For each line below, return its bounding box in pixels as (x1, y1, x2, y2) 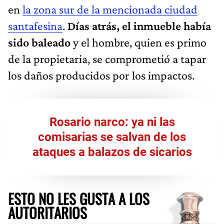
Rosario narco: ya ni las (49, 114, 175, 129)
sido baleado (8, 35, 70, 49)
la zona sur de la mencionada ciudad (22, 2, 197, 16)
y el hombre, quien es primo (70, 35, 206, 49)
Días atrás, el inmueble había (65, 18, 211, 32)
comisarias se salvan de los (38, 129, 186, 144)
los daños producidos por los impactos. (8, 68, 194, 82)
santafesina (8, 18, 62, 32)
